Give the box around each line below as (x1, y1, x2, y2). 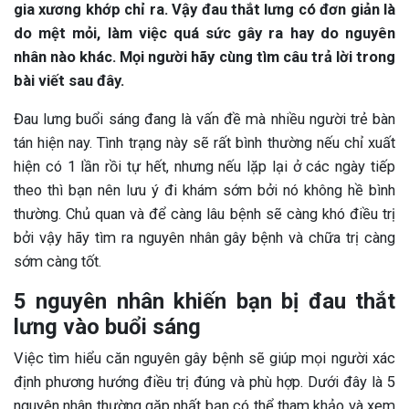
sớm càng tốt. (14, 253, 101, 270)
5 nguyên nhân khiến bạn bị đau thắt (14, 288, 395, 314)
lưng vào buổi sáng (14, 314, 201, 340)
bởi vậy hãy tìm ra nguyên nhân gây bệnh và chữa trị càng (14, 229, 395, 246)
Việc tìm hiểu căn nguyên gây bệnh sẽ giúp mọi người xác (14, 350, 395, 367)
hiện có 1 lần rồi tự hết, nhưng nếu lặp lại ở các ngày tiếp (14, 158, 395, 175)
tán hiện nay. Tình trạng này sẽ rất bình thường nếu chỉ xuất (14, 134, 395, 152)
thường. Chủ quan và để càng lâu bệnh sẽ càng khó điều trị (14, 205, 395, 223)
